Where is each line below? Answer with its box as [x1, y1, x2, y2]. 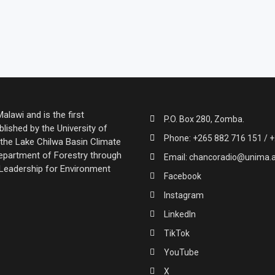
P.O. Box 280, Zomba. [163, 114, 244, 124]
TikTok [163, 228, 190, 238]
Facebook [163, 171, 201, 181]
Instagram [163, 190, 204, 200]
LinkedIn [163, 209, 196, 219]
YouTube [163, 247, 199, 257]
